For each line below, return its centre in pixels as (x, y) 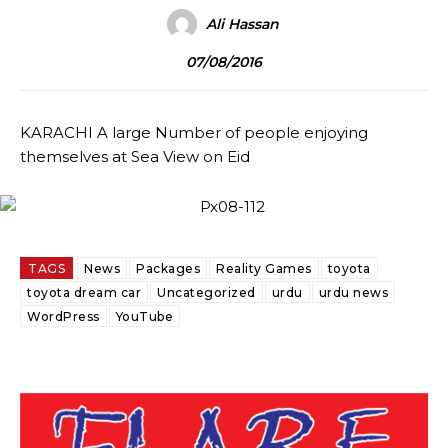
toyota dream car (84, 292)
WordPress (63, 316)
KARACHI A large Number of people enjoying (194, 132)
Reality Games (264, 268)
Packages (168, 268)
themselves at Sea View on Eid (135, 156)
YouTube (144, 316)
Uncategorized (206, 292)
